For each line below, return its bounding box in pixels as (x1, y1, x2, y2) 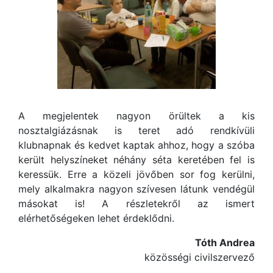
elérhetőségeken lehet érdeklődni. (18, 212, 174, 224)
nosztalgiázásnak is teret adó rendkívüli (18, 124, 255, 136)
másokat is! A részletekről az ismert (18, 197, 255, 210)
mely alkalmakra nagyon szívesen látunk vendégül (18, 183, 255, 195)
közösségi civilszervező (144, 251, 255, 263)
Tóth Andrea (195, 236, 255, 249)
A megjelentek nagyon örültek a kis (18, 110, 255, 122)
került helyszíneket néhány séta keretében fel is (18, 154, 255, 166)
